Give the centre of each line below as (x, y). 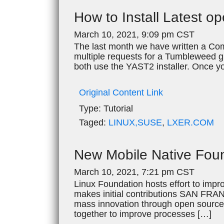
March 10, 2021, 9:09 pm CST (134, 34)
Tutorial (117, 108)
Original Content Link (121, 92)
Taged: (92, 122)
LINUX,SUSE (135, 122)
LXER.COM (190, 122)
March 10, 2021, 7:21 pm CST (134, 172)
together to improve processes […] (143, 214)
